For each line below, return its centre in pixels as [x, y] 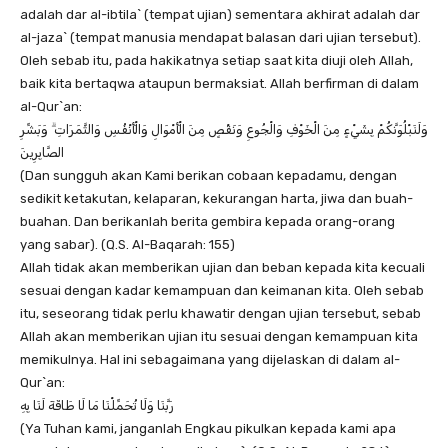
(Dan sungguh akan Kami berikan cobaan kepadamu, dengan [208, 176]
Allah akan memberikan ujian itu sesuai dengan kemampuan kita [219, 337]
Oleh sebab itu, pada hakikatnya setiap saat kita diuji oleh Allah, [216, 61]
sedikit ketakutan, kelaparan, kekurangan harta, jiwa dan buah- [216, 199]
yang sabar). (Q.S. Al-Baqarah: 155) [127, 245]
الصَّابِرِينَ [42, 153]
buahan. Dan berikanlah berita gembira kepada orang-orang [207, 222]
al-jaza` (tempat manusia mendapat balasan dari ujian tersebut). [220, 38]
